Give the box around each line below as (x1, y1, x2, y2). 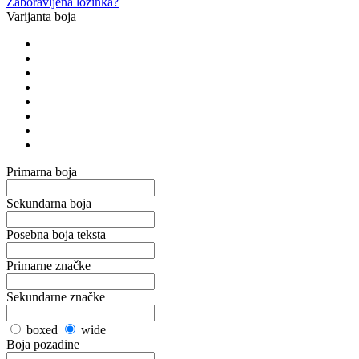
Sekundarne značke (6, 289, 105, 304)
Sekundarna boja (6, 196, 91, 210)
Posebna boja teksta (6, 227, 106, 241)
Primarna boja (6, 164, 77, 179)
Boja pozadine (6, 337, 79, 351)
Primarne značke (6, 258, 91, 272)
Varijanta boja (6, 9, 76, 23)
